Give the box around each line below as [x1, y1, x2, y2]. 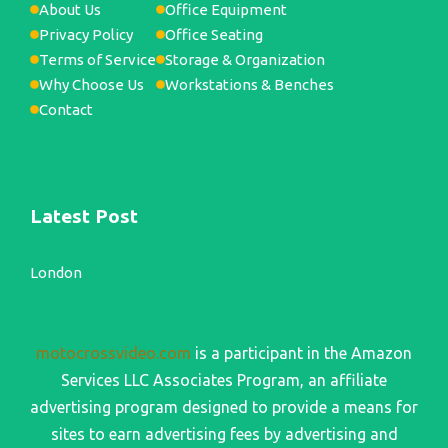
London [30, 264, 82, 282]
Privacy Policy [39, 26, 133, 44]
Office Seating [165, 26, 263, 44]
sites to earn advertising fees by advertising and [50, 425, 398, 444]
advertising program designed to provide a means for [30, 398, 418, 417]
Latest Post [30, 205, 138, 228]
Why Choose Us [39, 76, 144, 94]
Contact [39, 101, 93, 119]
